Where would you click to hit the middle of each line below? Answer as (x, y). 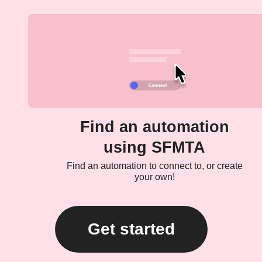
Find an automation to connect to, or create (154, 166)
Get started (131, 229)
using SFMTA (154, 148)
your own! (154, 177)
